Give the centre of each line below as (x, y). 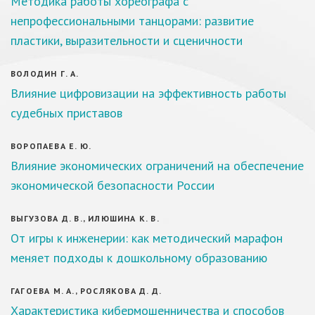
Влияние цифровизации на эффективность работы (148, 93)
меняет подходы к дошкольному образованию (139, 258)
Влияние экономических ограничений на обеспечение (157, 166)
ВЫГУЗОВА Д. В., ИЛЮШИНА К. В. (85, 218)
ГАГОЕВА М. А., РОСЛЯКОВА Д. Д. (86, 291)
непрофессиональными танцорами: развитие (132, 21)
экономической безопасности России (112, 185)
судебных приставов (66, 113)
